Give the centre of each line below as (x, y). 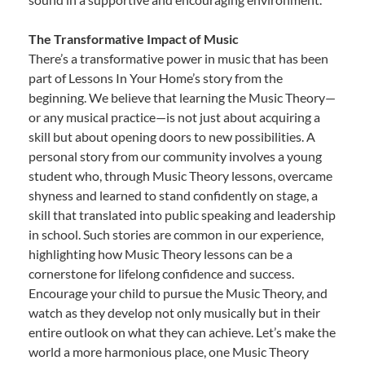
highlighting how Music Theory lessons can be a (161, 254)
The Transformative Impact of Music (134, 39)
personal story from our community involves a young (175, 156)
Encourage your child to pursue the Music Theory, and (178, 293)
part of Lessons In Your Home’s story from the (156, 78)
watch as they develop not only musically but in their (174, 313)
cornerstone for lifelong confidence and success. (161, 274)
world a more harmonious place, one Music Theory (169, 352)
